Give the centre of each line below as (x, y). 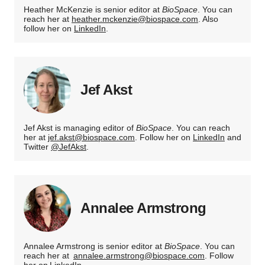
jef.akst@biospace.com (91, 138)
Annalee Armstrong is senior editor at (94, 246)
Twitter (37, 147)
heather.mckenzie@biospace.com (135, 19)
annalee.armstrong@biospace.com (139, 256)
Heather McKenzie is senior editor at (93, 10)
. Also (208, 19)
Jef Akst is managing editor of (80, 128)
